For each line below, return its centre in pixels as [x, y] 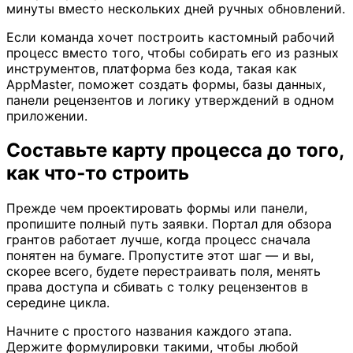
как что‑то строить [98, 173]
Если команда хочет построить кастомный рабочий [171, 37]
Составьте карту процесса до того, [175, 150]
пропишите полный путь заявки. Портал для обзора [169, 224]
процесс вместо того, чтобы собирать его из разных [173, 52]
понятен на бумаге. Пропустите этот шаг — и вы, [160, 256]
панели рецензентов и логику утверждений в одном [170, 100]
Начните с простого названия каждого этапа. [149, 331]
